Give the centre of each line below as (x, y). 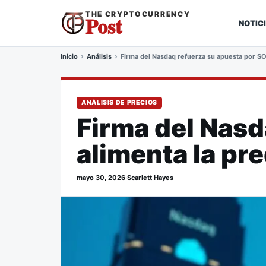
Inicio (69, 56)
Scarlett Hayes (150, 178)
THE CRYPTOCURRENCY (138, 14)
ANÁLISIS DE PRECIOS (119, 102)
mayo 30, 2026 (101, 178)
